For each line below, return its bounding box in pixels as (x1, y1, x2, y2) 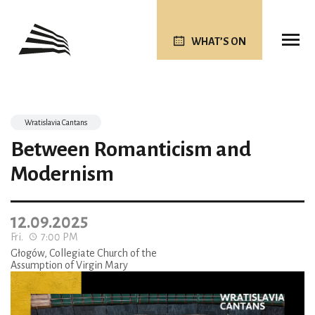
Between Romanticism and (11, 138, 251, 160)
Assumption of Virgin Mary (11, 259, 128, 271)
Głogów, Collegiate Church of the (11, 247, 157, 259)
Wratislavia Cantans (25, 118, 87, 127)
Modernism (11, 162, 114, 185)
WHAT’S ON (191, 36, 246, 47)
